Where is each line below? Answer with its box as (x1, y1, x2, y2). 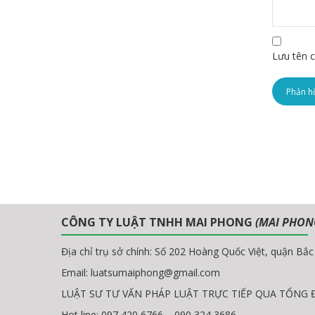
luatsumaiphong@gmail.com (91, 266, 220, 280)
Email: (61, 266, 91, 280)
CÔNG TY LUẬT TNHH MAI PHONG (61, 214, 255, 231)
